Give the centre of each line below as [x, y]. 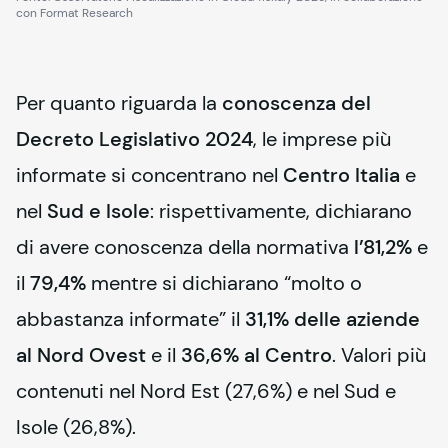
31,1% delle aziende [332, 319]
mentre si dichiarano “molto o [224, 283]
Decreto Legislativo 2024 [134, 139]
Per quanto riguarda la [119, 103]
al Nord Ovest [81, 355]
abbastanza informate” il [130, 319]
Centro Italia [341, 175]
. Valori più [379, 355]
